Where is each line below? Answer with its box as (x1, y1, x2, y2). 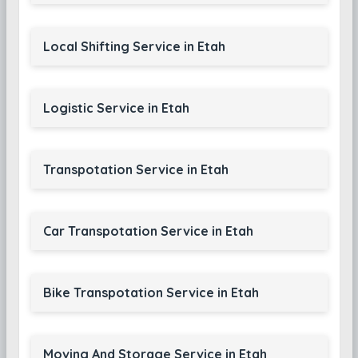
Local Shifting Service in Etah (42, 38, 225, 54)
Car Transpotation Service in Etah (42, 223, 253, 239)
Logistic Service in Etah (42, 100, 189, 116)
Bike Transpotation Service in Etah (42, 284, 259, 300)
